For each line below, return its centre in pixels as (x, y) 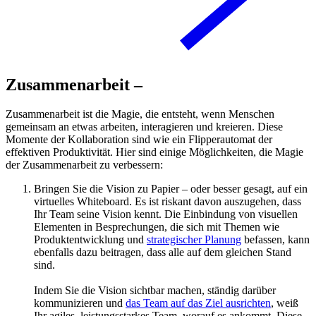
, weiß (285, 303)
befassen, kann (275, 240)
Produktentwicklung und (90, 240)
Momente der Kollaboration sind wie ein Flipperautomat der (139, 140)
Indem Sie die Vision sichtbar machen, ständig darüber (155, 291)
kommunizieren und (80, 303)
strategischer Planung (194, 240)
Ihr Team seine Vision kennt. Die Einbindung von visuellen (166, 214)
